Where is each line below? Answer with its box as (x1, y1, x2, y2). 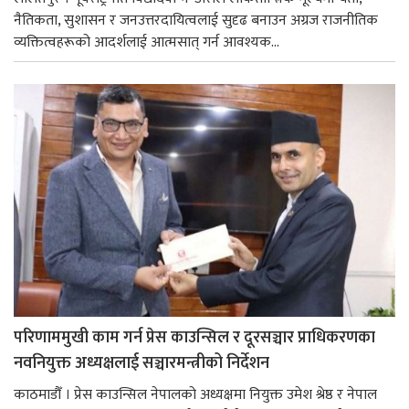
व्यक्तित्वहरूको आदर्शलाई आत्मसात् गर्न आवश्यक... (14, 29, 279, 55)
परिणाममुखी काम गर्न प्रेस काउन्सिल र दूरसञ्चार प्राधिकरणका (14, 324, 375, 352)
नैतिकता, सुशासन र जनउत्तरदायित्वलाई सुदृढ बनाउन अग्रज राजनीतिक (14, 7, 378, 33)
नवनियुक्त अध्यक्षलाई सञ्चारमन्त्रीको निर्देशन (14, 350, 269, 378)
